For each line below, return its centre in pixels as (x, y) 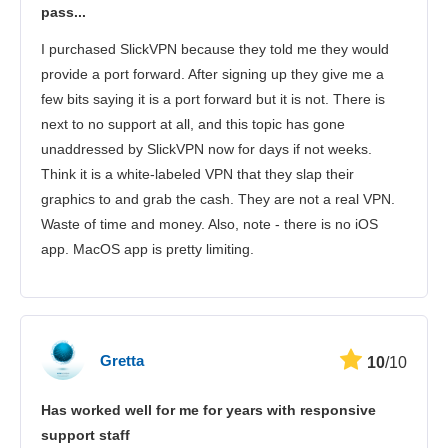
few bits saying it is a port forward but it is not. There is (213, 99)
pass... (63, 12)
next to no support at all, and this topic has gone (193, 124)
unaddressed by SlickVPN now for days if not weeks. (206, 149)
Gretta (122, 360)
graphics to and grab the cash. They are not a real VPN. (218, 199)
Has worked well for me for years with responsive (208, 410)
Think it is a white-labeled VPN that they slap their (197, 174)
